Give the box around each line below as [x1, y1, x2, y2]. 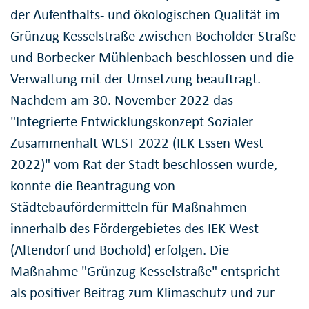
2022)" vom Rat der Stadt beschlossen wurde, [10, 155, 277, 174]
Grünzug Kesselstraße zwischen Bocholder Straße [10, 27, 296, 46]
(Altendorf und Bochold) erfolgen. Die [10, 241, 229, 259]
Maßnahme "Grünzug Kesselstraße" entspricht [10, 262, 280, 281]
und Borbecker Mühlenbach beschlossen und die [10, 48, 294, 67]
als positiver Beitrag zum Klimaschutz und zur [10, 283, 275, 302]
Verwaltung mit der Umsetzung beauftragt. [10, 70, 261, 88]
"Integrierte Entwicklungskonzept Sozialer [10, 112, 253, 131]
